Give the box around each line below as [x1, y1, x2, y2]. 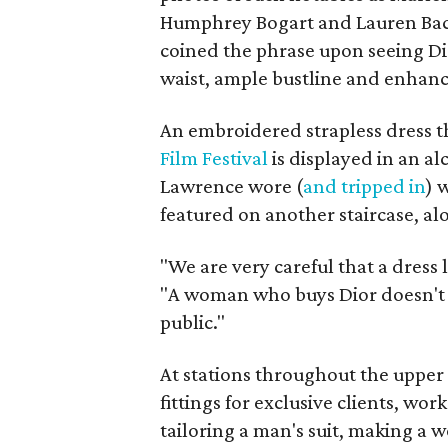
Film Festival [160, 146, 269, 170]
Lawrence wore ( [160, 174, 304, 198]
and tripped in [303, 174, 427, 198]
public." [160, 310, 226, 334]
